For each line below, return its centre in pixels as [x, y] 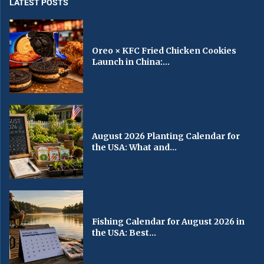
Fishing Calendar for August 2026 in [169, 221]
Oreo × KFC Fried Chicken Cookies [164, 50]
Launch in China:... [131, 62]
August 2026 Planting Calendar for [166, 136]
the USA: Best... [124, 232]
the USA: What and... [135, 147]
